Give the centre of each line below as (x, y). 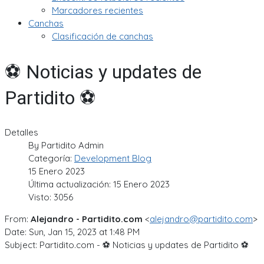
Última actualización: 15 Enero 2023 (99, 184)
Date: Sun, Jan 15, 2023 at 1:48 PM (72, 232)
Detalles (22, 133)
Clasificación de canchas (103, 36)
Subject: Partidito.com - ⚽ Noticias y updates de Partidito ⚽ (127, 245)
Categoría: (51, 159)
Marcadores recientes (98, 10)
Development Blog (113, 159)
